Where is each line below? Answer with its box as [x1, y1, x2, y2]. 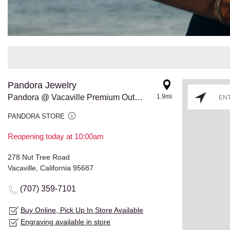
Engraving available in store [21, 217, 110, 226]
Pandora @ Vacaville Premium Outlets [135, 92, 143, 102]
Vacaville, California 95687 [8, 163, 93, 172]
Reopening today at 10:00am [8, 131, 104, 141]
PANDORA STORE [8, 112, 65, 120]
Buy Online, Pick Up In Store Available [21, 205, 143, 214]
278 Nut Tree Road [8, 152, 70, 161]
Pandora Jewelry [8, 80, 76, 90]
